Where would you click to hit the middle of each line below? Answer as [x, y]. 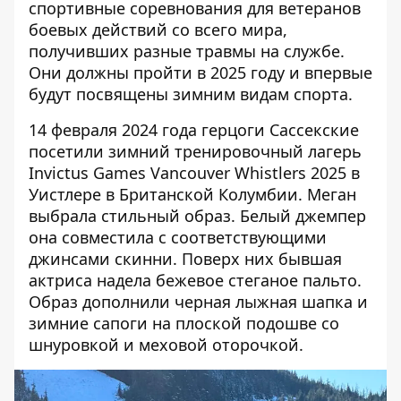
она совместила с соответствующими [178, 237]
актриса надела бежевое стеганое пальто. [195, 280]
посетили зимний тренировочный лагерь [195, 151]
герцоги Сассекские [280, 130]
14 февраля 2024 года [115, 130]
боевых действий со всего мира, [158, 30]
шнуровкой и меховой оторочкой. [166, 345]
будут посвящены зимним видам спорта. [191, 94]
